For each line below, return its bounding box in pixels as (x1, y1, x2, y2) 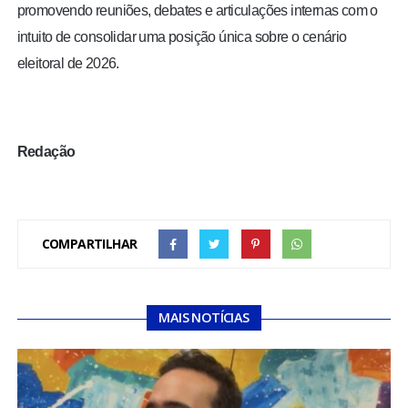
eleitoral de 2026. (16, 56, 119, 72)
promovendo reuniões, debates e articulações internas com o (16, 3, 378, 19)
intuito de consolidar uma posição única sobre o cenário (16, 29, 347, 46)
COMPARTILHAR (41, 235, 138, 253)
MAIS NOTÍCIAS (158, 309, 250, 327)
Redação (16, 144, 76, 160)
